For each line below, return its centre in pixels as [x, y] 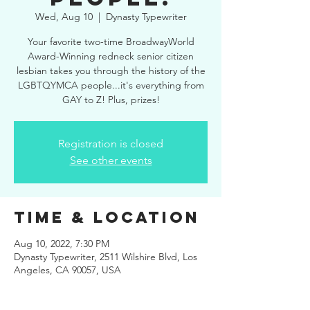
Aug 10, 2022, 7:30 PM [62, 244]
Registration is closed [111, 144]
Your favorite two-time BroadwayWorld [111, 42]
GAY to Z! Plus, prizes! [111, 100]
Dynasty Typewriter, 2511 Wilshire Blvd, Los [106, 257]
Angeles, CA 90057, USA [67, 270]
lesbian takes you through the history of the [111, 71]
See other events [111, 160]
